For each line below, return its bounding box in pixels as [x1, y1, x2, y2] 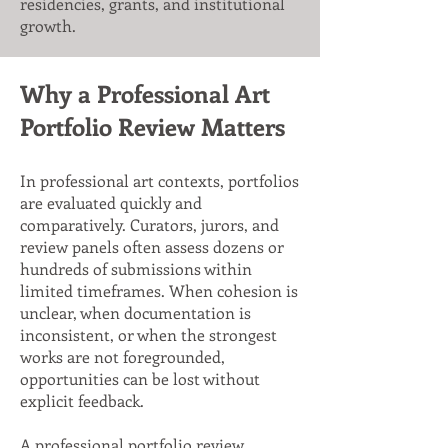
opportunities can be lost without [20, 368, 260, 389]
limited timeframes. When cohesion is [20, 280, 298, 301]
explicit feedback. [20, 390, 144, 411]
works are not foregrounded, [20, 346, 225, 367]
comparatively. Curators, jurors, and [20, 214, 279, 235]
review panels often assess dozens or [20, 236, 284, 257]
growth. [20, 15, 76, 36]
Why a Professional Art [20, 77, 270, 109]
